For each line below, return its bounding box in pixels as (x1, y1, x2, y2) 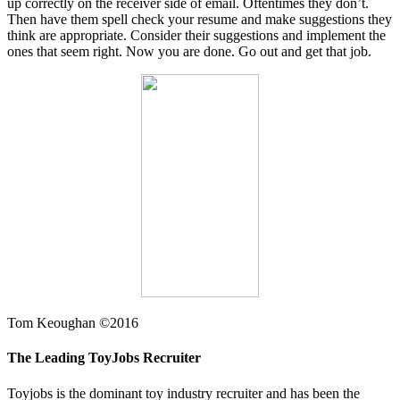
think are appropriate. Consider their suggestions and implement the (7, 28, 386, 44)
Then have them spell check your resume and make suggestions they (7, 12, 392, 28)
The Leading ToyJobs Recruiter (7, 350, 201, 366)
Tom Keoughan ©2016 (7, 315, 138, 331)
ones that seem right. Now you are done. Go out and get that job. (7, 44, 371, 60)
